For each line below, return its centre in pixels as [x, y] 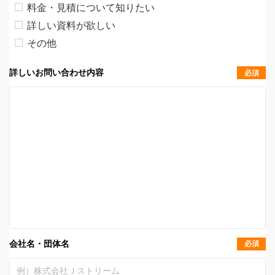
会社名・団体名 [39, 243]
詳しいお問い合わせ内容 [56, 72]
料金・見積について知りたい [91, 8]
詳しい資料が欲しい [71, 25]
